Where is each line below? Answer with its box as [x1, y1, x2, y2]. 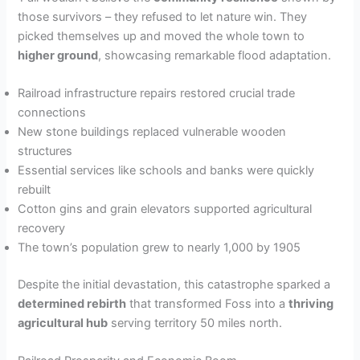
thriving [288, 297, 334, 312]
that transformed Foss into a [126, 297, 289, 312]
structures [18, 144, 73, 159]
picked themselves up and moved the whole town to [18, 28, 305, 43]
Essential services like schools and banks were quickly [18, 163, 315, 178]
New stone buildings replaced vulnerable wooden [18, 125, 287, 140]
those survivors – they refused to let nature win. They [18, 9, 308, 24]
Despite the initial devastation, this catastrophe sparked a [18, 277, 331, 292]
